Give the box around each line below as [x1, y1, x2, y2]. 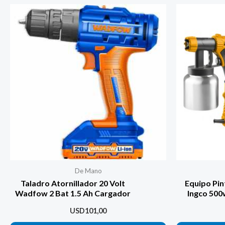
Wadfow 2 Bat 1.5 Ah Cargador [15, 188, 131, 198]
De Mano [74, 166, 102, 175]
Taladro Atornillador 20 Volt [21, 178, 125, 188]
